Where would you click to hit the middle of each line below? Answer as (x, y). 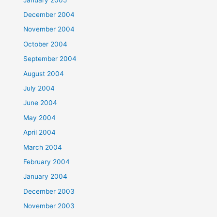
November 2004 (49, 29)
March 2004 (43, 147)
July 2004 (39, 88)
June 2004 (40, 103)
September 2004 (50, 59)
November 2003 (49, 206)
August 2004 (44, 73)
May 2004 (40, 117)
